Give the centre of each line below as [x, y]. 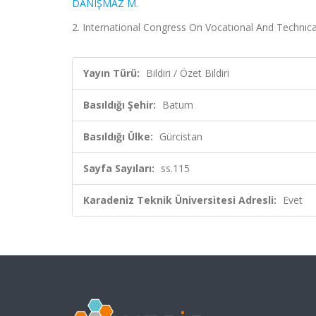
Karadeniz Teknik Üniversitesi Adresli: [180, 200]
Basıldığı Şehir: [120, 105]
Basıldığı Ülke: [118, 136]
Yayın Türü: [111, 73]
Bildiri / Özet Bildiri [188, 73]
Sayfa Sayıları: [119, 168]
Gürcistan [181, 136]
